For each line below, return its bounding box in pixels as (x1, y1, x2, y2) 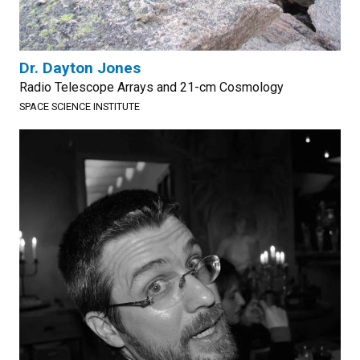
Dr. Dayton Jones (19, 59, 141, 77)
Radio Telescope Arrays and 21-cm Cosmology (19, 80, 284, 95)
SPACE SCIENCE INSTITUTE (19, 100, 140, 112)
